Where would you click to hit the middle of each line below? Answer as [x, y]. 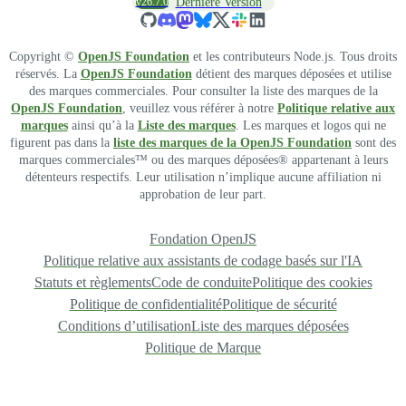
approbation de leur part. [203, 194]
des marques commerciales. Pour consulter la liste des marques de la [203, 91]
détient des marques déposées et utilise [291, 74]
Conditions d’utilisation [124, 326]
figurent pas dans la [62, 143]
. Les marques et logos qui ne [310, 126]
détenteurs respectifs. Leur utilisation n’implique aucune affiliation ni [203, 177]
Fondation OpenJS [203, 239]
